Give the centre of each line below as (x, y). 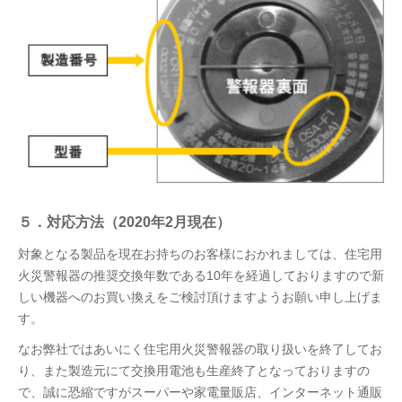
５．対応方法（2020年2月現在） (124, 222)
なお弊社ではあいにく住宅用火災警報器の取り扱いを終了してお (200, 349)
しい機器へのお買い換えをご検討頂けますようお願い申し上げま (200, 297)
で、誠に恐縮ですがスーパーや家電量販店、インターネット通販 (200, 392)
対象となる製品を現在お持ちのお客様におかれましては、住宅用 (200, 254)
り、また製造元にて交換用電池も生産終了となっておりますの (194, 371)
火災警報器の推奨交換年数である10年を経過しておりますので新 (201, 275)
